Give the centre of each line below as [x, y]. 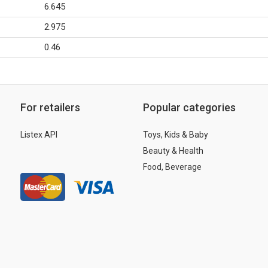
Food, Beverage [172, 167]
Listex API [39, 135]
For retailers [50, 107]
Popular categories [189, 107]
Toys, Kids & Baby [176, 135]
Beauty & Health [173, 151]
